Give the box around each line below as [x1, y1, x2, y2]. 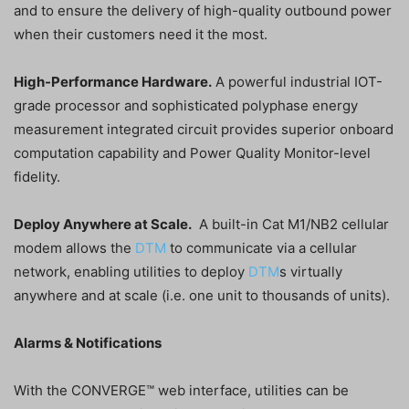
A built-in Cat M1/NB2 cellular [192, 215, 389, 234]
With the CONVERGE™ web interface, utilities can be [14, 382, 349, 400]
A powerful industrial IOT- [212, 73, 383, 91]
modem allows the [14, 239, 135, 257]
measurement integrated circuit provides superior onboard [14, 121, 393, 139]
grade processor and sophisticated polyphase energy [14, 97, 358, 115]
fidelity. [14, 168, 60, 186]
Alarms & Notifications [14, 334, 162, 352]
